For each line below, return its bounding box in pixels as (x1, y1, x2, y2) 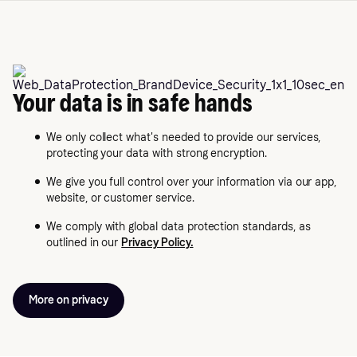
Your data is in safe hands (13, 88, 253, 119)
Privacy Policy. (121, 236, 194, 250)
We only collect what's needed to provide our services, (46, 131, 321, 145)
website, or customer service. (46, 191, 194, 206)
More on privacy (29, 293, 108, 308)
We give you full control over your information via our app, (46, 175, 337, 190)
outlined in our (46, 236, 122, 250)
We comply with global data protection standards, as (46, 220, 311, 234)
